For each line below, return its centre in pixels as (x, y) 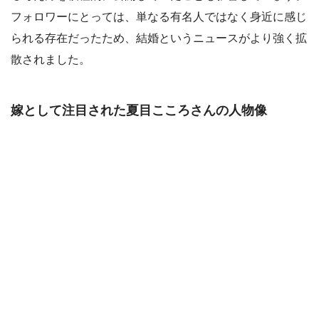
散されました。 (51, 59)
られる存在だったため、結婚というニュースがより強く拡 (159, 38)
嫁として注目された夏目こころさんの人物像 (139, 111)
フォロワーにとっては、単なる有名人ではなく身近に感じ (159, 16)
